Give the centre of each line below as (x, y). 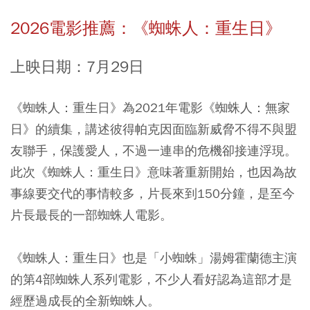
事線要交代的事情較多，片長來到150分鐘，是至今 (153, 193)
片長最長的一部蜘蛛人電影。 (91, 215)
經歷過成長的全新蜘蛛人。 (85, 300)
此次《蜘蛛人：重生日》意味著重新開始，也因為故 (154, 172)
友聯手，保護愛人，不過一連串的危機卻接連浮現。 (154, 150)
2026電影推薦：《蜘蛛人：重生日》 (146, 28)
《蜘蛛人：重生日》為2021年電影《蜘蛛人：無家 (150, 107)
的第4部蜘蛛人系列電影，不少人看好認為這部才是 (151, 279)
